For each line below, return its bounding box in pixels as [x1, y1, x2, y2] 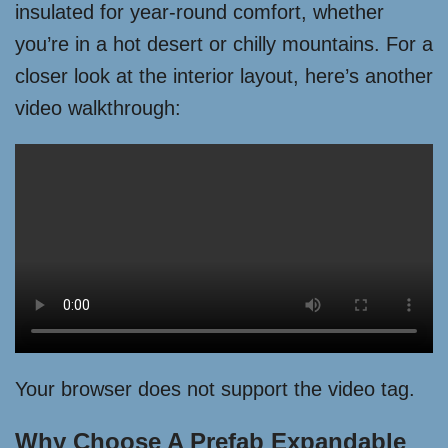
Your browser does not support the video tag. [15, 378, 415, 401]
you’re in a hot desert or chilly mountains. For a [15, 33, 433, 56]
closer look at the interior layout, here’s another [15, 65, 433, 88]
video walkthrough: [15, 97, 181, 120]
